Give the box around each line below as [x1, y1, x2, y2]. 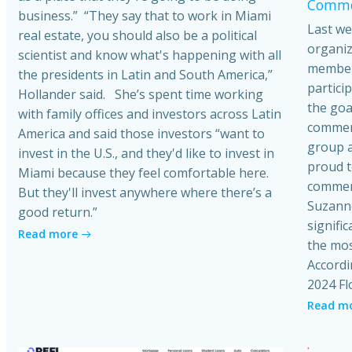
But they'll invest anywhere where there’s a [18, 183, 272, 201]
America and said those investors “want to [18, 124, 265, 142]
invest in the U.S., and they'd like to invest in [18, 144, 274, 162]
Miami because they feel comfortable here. [18, 163, 269, 181]
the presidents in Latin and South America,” [18, 65, 273, 83]
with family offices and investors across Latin [18, 104, 281, 123]
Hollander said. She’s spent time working [18, 85, 263, 103]
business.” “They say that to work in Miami [18, 6, 271, 24]
